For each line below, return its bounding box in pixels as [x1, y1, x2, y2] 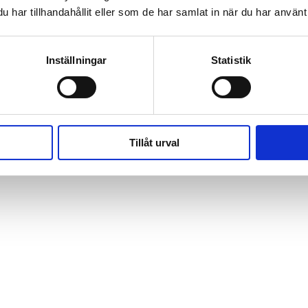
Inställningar [45, 54, 107, 66]
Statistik [211, 54, 251, 66]
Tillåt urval [129, 136, 179, 148]
